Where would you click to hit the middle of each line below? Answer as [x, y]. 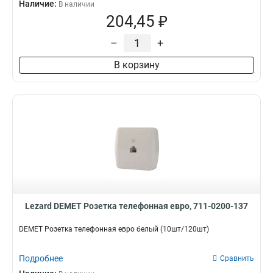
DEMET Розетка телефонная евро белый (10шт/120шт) [114, 229]
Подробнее [41, 258]
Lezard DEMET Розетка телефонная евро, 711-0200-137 [136, 206]
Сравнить [237, 258]
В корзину [136, 65]
